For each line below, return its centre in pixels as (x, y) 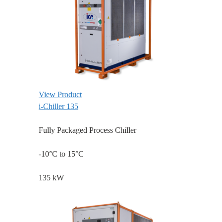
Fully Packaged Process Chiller (87, 130)
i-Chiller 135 (58, 107)
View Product (60, 95)
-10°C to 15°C (61, 154)
